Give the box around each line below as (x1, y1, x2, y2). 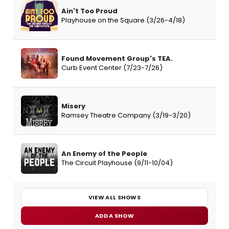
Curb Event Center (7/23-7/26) (61, 63, 163, 73)
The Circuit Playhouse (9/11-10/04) (61, 158, 173, 168)
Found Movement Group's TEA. (61, 54, 173, 64)
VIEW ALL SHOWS (88, 193, 141, 201)
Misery (61, 101, 85, 111)
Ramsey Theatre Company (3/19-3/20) (61, 110, 191, 121)
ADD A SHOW (95, 211, 134, 220)
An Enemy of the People (61, 149, 147, 159)
